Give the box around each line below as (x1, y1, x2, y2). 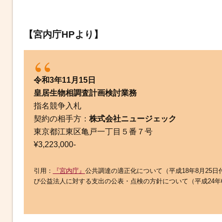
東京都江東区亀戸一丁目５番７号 (33, 127, 153, 136)
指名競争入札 (33, 102, 81, 110)
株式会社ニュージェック (89, 114, 176, 123)
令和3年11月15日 (33, 76, 96, 84)
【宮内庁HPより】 (23, 29, 103, 40)
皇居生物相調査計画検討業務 (33, 89, 137, 97)
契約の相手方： (33, 114, 89, 123)
